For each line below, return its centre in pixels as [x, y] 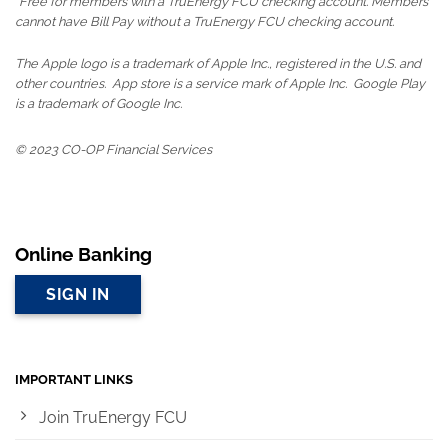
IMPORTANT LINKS [74, 379]
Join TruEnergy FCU [113, 417]
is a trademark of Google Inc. [98, 104]
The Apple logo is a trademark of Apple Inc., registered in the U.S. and [218, 64]
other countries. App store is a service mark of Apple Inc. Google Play [220, 84]
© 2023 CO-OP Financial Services [113, 150]
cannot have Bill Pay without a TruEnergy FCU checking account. [204, 22]
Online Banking [83, 253]
